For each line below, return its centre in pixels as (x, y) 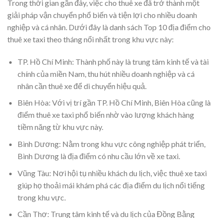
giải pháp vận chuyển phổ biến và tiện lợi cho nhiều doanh (102, 15)
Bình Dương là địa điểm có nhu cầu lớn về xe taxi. (99, 156)
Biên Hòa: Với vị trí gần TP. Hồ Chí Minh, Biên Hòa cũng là (114, 103)
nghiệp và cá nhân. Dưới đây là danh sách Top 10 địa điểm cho (109, 27)
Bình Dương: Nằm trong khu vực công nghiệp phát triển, (111, 144)
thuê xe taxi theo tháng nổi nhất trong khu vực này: (91, 39)
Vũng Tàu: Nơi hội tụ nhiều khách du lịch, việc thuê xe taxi (112, 173)
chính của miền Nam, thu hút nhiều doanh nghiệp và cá (106, 73)
